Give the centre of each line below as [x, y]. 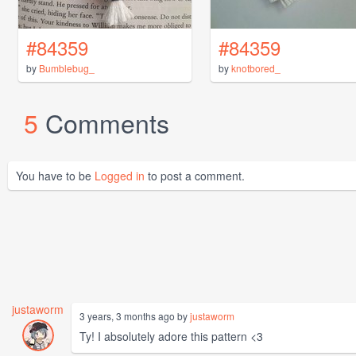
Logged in [120, 176]
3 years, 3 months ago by [135, 316]
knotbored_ [256, 68]
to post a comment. [195, 176]
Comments [107, 123]
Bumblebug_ [67, 68]
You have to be [55, 176]
